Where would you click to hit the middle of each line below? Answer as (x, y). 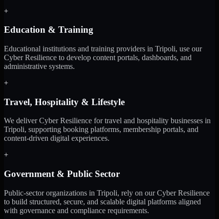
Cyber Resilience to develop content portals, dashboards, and (98, 57)
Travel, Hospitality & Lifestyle (64, 102)
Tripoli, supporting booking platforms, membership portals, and (101, 130)
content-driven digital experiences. (57, 138)
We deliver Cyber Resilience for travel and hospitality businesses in (107, 121)
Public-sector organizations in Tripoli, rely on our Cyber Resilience (107, 193)
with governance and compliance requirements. (77, 210)
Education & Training (49, 30)
